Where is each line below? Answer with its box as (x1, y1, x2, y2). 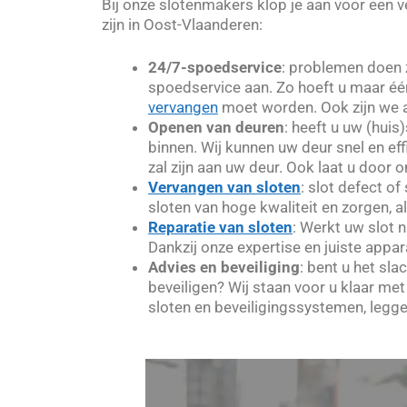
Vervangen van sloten (148, 178, 301, 197)
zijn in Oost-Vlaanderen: (102, 15, 263, 34)
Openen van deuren (148, 118, 284, 137)
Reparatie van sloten (148, 218, 293, 237)
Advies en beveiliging (148, 258, 300, 277)
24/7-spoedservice (148, 58, 282, 77)
